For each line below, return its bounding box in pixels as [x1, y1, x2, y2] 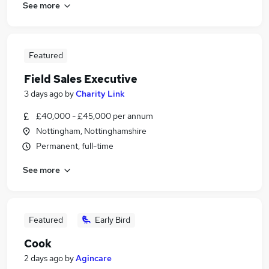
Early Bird [95, 214, 130, 225]
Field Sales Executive [24, 72, 138, 86]
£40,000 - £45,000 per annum [36, 110, 153, 121]
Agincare [76, 253, 112, 264]
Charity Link [76, 88, 125, 99]
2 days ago [24, 253, 63, 264]
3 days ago [24, 88, 63, 99]
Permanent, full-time [36, 141, 113, 151]
